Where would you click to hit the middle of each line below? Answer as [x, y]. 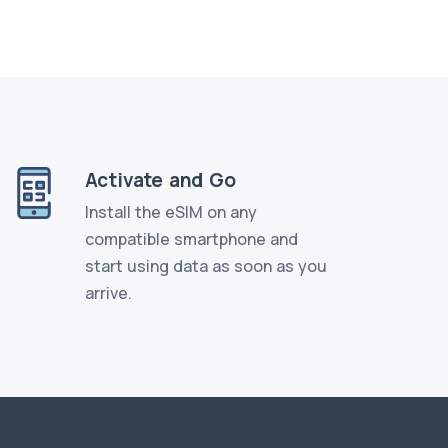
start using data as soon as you [205, 265]
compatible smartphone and [191, 238]
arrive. [108, 292]
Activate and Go [160, 179]
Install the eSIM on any [170, 211]
